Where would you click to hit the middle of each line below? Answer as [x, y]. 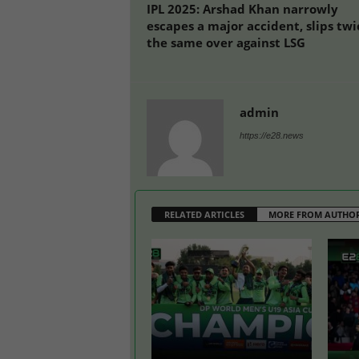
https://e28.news [271, 135]
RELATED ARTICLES [204, 214]
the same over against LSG [226, 42]
